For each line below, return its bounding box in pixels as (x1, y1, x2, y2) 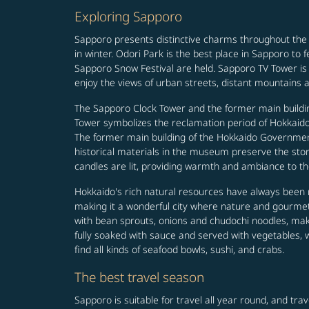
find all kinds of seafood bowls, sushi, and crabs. (74, 243, 284, 256)
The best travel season (74, 268, 204, 286)
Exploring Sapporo (74, 8, 182, 25)
